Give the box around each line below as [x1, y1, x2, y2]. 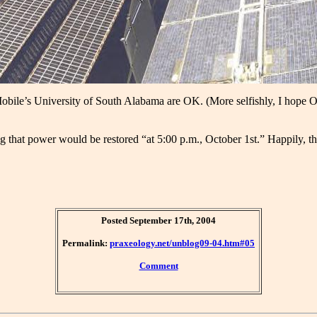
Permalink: [62, 238, 110, 249]
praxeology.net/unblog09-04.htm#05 [110, 238, 255, 249]
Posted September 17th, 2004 [101, 215, 216, 226]
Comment [139, 260, 178, 272]
